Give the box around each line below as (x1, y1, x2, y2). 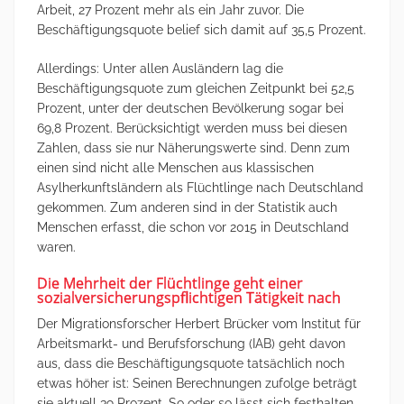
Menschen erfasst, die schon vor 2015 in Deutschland (37, 219, 349, 234)
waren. (37, 239, 76, 254)
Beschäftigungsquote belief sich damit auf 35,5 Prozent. (37, 22, 366, 37)
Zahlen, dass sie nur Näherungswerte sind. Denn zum (37, 140, 350, 155)
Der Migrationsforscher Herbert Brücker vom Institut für (37, 317, 361, 331)
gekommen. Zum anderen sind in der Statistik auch (37, 199, 337, 215)
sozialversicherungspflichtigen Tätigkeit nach (37, 287, 341, 308)
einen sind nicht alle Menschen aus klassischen (37, 160, 314, 175)
